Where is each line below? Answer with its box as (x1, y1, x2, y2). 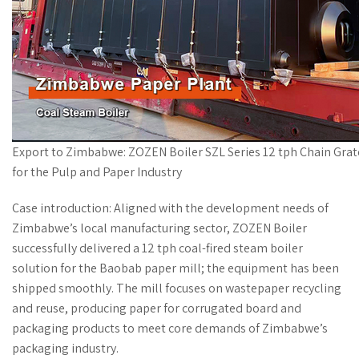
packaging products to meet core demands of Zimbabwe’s (12, 319, 328, 337)
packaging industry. (12, 339, 119, 357)
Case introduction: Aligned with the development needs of (12, 199, 329, 216)
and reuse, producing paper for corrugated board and (12, 299, 301, 317)
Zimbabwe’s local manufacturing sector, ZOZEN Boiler (12, 219, 307, 236)
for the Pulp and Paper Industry (12, 163, 182, 180)
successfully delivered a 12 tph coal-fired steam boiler (12, 239, 303, 256)
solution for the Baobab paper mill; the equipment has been (12, 259, 339, 276)
